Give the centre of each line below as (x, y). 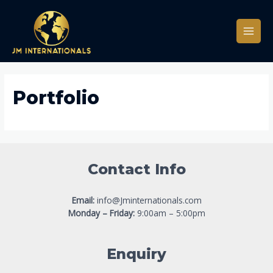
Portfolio (56, 97)
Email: (83, 200)
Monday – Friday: (101, 213)
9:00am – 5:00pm (170, 213)
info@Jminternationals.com (148, 200)
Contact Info (136, 169)
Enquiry (136, 253)
